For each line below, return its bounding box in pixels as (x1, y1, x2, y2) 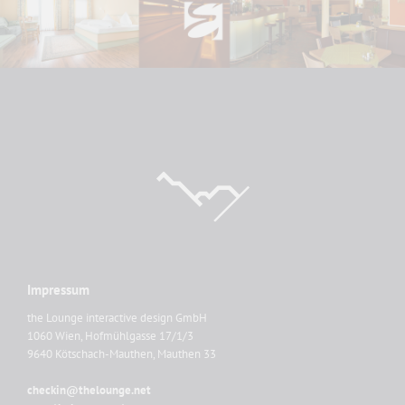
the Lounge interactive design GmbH (27, 310, 207, 326)
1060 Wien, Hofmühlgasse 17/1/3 (27, 328, 193, 344)
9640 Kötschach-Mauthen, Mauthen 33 (27, 346, 216, 363)
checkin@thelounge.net (27, 382, 151, 399)
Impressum (27, 281, 89, 299)
